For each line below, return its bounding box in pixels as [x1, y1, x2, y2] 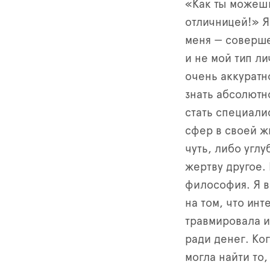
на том [185, 197, 219, 209]
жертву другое [185, 161, 262, 173]
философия [185, 179, 246, 191]
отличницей [185, 16, 248, 28]
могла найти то [185, 251, 264, 263]
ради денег [185, 233, 245, 245]
